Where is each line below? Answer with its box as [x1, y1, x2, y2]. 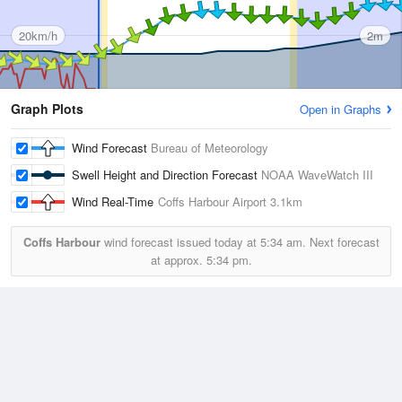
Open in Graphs [300, 100, 381, 118]
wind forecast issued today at [100, 233, 260, 251]
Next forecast [305, 233, 380, 251]
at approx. [150, 251, 206, 269]
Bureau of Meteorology [151, 139, 268, 157]
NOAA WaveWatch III [261, 166, 373, 184]
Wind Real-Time [72, 193, 158, 211]
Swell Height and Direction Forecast [72, 166, 261, 184]
